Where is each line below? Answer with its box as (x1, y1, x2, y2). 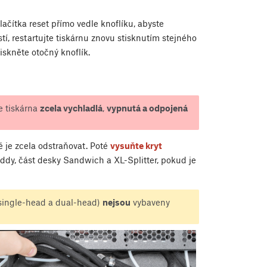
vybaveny (130, 196, 170, 207)
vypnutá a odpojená (106, 102, 188, 113)
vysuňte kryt (110, 139, 162, 151)
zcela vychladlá (39, 102, 103, 113)
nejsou (102, 196, 131, 207)
